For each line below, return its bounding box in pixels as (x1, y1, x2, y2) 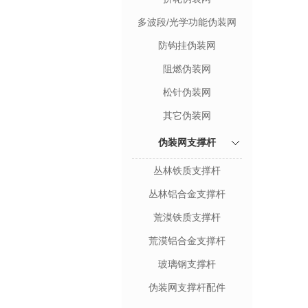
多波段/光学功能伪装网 (137, 16, 236, 27)
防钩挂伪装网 (158, 40, 216, 51)
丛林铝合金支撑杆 (148, 188, 225, 199)
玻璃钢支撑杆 (158, 258, 216, 269)
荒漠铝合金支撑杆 (148, 235, 225, 246)
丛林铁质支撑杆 (153, 165, 221, 176)
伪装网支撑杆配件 (148, 282, 225, 293)
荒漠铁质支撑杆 (153, 212, 221, 223)
